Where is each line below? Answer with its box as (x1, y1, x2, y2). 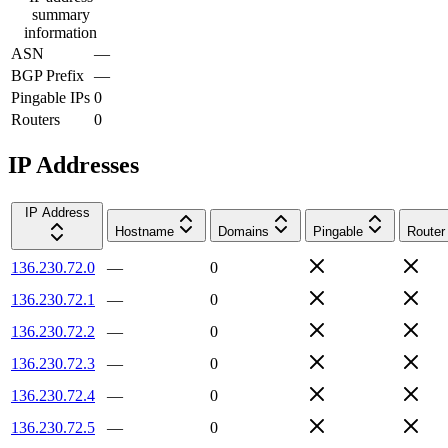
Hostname (115, 223, 174, 239)
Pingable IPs (11, 88, 90, 106)
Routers (11, 110, 60, 128)
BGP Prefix (11, 66, 84, 84)
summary (31, 5, 90, 23)
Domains (218, 223, 269, 239)
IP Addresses (8, 151, 139, 178)
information (24, 23, 97, 41)
